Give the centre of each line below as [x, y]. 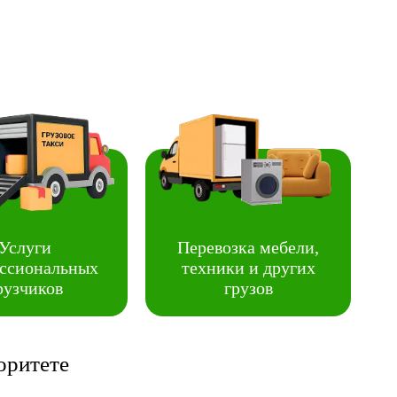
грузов [248, 288]
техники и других [248, 268]
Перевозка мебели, [248, 247]
